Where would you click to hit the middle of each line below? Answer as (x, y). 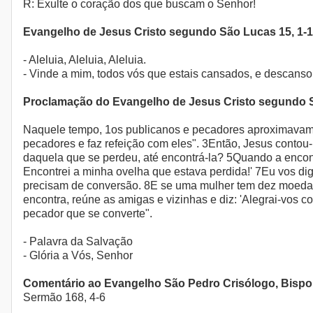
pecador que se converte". (88, 214)
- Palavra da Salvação (78, 242)
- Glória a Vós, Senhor (78, 256)
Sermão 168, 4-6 (64, 298)
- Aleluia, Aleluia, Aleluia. (85, 60)
